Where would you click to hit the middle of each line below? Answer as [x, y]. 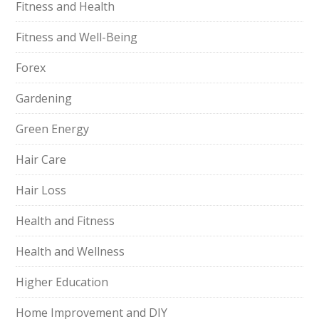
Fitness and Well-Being [77, 37]
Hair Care [41, 159]
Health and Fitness [66, 221]
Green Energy [53, 129]
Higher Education [62, 282]
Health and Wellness [70, 251]
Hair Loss [41, 190]
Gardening [44, 98]
